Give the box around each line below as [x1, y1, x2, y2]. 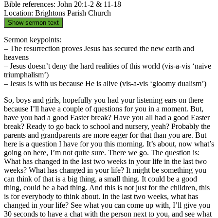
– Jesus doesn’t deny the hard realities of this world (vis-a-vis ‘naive [4, 62, 211, 71]
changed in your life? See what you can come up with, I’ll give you [4, 201, 210, 210]
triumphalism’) [4, 71, 49, 79]
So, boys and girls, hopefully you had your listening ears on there [4, 96, 203, 105]
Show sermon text [8, 19, 59, 27]
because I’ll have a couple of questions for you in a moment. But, [4, 105, 203, 113]
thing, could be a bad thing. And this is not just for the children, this [4, 183, 210, 192]
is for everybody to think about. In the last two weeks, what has [4, 192, 198, 201]
